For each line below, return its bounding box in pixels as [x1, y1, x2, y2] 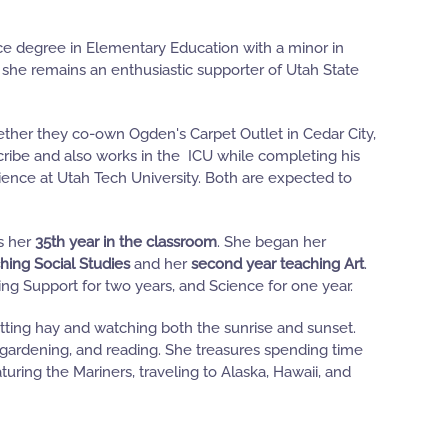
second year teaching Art [191, 255, 364, 274]
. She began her [217, 233, 326, 252]
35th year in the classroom [35, 233, 217, 252]
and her [130, 255, 191, 274]
